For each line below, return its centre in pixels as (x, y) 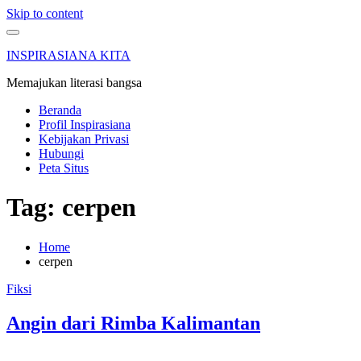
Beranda (60, 110)
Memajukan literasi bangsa (74, 83)
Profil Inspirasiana (85, 124)
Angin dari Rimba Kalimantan (133, 323)
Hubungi (61, 154)
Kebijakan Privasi (84, 139)
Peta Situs (64, 168)
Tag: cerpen (71, 207)
